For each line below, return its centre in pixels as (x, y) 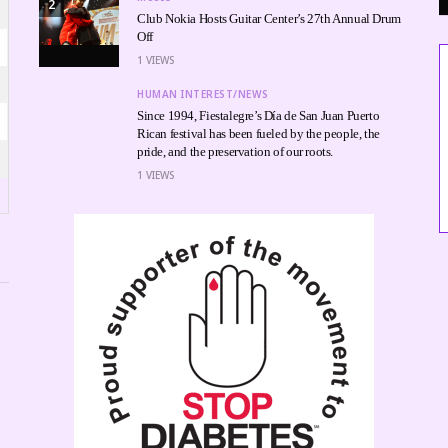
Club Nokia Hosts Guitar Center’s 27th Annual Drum (269, 18)
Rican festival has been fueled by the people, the (258, 133)
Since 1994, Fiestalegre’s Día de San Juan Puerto (258, 115)
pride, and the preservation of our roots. (235, 151)
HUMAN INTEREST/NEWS (203, 93)
